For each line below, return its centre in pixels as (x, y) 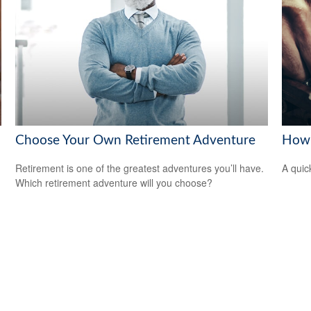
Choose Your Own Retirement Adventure (136, 140)
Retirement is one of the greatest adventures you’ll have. (140, 168)
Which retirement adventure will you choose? (114, 183)
